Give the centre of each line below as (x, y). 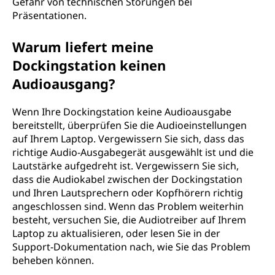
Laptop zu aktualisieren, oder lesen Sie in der (116, 233)
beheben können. (53, 260)
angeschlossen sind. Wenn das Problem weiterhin (128, 206)
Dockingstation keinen (89, 65)
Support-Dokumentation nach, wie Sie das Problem (131, 247)
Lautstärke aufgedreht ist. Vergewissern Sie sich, (126, 166)
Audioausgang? (64, 83)
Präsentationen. (49, 15)
